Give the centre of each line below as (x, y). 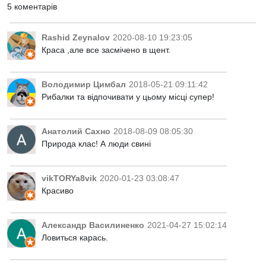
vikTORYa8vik (69, 178)
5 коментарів (32, 7)
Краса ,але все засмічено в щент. (106, 50)
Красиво (58, 191)
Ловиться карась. (75, 237)
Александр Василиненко (93, 225)
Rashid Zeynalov (76, 37)
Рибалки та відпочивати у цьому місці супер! (128, 97)
